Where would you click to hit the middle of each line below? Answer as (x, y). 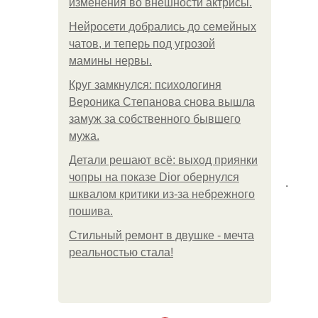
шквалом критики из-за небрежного (162, 194)
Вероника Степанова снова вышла (162, 102)
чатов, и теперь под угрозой (142, 44)
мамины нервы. (110, 61)
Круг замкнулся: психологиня (145, 85)
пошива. (91, 211)
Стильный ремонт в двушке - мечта (161, 235)
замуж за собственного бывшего (155, 119)
